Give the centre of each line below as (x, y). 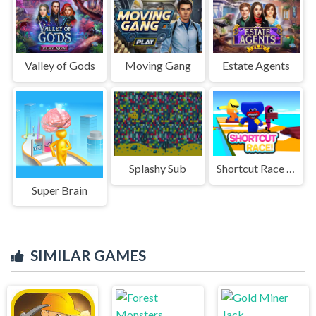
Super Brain (60, 190)
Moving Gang (158, 65)
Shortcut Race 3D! (291, 168)
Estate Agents (256, 65)
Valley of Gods (60, 65)
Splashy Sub (158, 168)
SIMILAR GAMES (88, 255)
